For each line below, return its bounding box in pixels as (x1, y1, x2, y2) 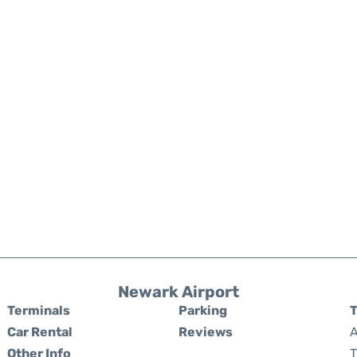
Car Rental (7, 324, 73, 339)
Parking (178, 303, 227, 318)
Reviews (178, 324, 233, 339)
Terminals (7, 303, 70, 318)
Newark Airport (118, 282, 239, 301)
